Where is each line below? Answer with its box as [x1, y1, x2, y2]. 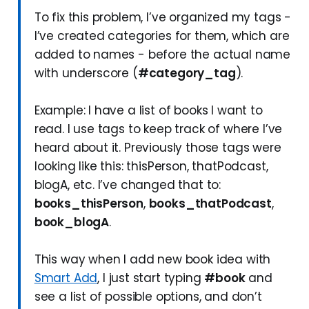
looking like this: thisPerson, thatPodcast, [34, 158, 268, 175]
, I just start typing [97, 270, 205, 287]
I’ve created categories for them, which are [34, 28, 290, 45]
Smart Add [34, 270, 98, 287]
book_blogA [34, 214, 110, 231]
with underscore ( [34, 65, 138, 82]
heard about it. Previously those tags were [34, 139, 281, 157]
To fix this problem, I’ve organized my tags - [34, 9, 292, 26]
